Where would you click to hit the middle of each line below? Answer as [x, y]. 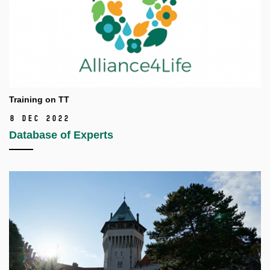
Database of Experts [61, 135]
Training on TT [39, 99]
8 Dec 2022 [39, 118]
